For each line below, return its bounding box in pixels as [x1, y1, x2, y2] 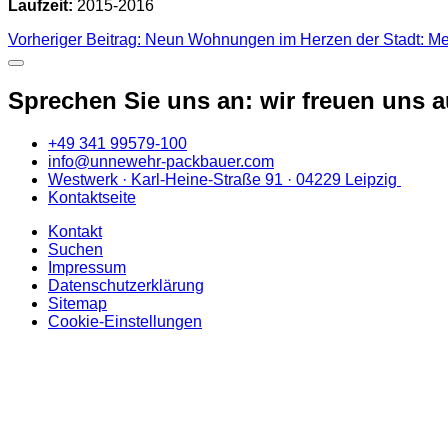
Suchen [48, 241, 103, 259]
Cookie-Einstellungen [48, 313, 202, 331]
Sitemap [48, 295, 107, 313]
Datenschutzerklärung [48, 277, 204, 295]
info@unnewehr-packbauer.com [48, 153, 274, 171]
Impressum [48, 259, 126, 277]
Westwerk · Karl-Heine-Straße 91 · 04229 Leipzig [48, 171, 401, 189]
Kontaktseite [48, 189, 136, 207]
